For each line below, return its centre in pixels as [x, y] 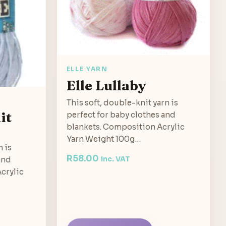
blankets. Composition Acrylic [125, 127]
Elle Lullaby [106, 86]
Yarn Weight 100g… [103, 139]
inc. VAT [115, 159]
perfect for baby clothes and [121, 115]
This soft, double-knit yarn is [122, 103]
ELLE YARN [87, 69]
